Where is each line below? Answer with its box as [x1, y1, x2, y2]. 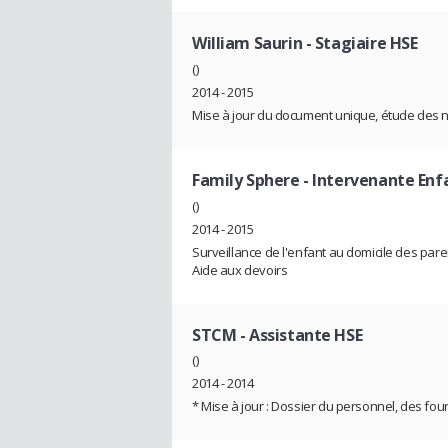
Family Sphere [192, 168, 300, 191]
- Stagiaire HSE [302, 32, 418, 55]
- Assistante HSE [236, 323, 363, 346]
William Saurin [192, 32, 303, 55]
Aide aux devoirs [192, 260, 288, 279]
